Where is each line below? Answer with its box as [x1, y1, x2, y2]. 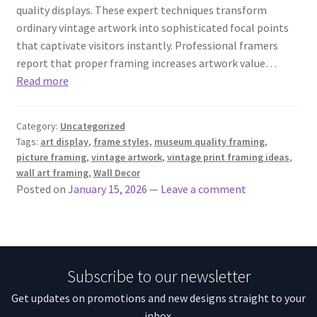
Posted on [16, 182, 68, 197]
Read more [16, 74, 69, 88]
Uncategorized [59, 120, 125, 133]
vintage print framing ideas [166, 151, 289, 164]
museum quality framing [154, 135, 265, 149]
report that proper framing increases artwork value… [16, 56, 277, 71]
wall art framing [16, 166, 88, 180]
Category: [16, 120, 60, 133]
